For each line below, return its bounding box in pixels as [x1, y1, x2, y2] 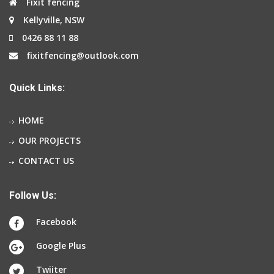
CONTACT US [18, 155, 74, 166]
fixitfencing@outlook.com [27, 50, 139, 61]
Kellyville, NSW [23, 14, 84, 26]
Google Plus [36, 240, 86, 251]
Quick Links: [9, 82, 65, 94]
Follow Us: [9, 190, 56, 201]
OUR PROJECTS [18, 135, 81, 146]
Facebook [36, 216, 76, 228]
